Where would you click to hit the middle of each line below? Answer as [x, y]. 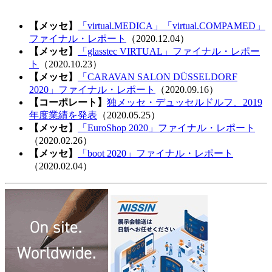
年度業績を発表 [63, 115]
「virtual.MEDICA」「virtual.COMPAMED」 [172, 25]
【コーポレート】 [68, 102]
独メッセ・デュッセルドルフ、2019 [185, 102]
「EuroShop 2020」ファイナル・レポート [166, 127]
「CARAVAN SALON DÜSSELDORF [158, 76]
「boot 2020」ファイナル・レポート [155, 153]
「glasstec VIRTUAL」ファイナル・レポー [169, 51]
